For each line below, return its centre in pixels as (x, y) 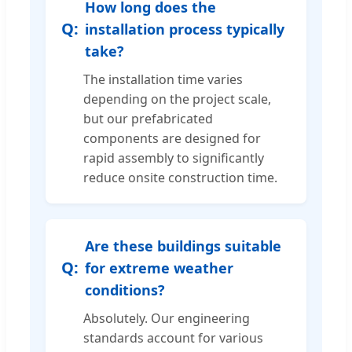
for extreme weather (159, 268)
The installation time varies (163, 79)
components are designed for (172, 138)
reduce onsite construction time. (180, 177)
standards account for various (173, 337)
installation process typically (185, 29)
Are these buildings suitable (183, 246)
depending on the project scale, (177, 99)
